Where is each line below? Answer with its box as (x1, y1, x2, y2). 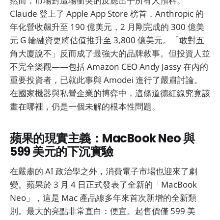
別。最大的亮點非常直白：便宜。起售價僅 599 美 (10, 205, 195, 217)
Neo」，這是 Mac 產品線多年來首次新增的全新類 (10, 192, 196, 204)
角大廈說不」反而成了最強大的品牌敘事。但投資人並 (10, 47, 210, 59)
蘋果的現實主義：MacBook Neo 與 (10, 130, 195, 146)
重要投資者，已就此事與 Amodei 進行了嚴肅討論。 (10, 74, 202, 85)
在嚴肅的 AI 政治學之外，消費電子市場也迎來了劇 (10, 165, 197, 177)
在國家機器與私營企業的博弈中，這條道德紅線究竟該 (10, 87, 210, 99)
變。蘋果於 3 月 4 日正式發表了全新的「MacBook (10, 179, 197, 191)
